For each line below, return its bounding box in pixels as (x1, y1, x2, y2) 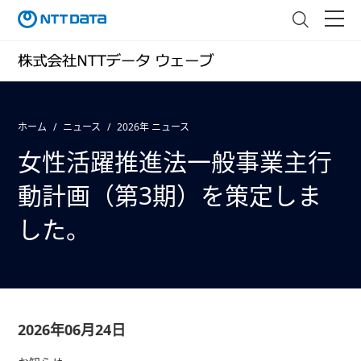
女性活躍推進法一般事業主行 (17, 145, 332, 178)
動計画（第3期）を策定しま (17, 179, 322, 212)
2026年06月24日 (17, 320, 126, 339)
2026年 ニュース (116, 120, 189, 134)
